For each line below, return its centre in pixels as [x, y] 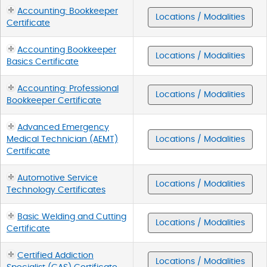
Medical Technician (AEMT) [62, 139]
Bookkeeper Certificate [54, 100]
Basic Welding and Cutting [72, 217]
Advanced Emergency [63, 127]
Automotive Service [58, 178]
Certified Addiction [55, 255]
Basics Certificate [43, 62]
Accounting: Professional [68, 89]
